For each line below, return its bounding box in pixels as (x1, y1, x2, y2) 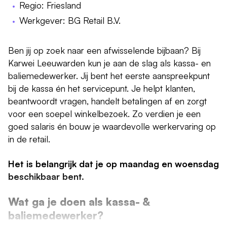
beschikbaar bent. (8, 170, 84, 182)
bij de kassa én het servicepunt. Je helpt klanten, (8, 82, 195, 94)
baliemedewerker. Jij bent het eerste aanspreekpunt (8, 69, 210, 81)
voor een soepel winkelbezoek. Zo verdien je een (8, 107, 201, 119)
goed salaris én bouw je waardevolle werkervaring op (8, 120, 216, 132)
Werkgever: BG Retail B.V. (19, 14, 121, 26)
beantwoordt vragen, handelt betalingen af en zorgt (8, 95, 207, 106)
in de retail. (8, 133, 50, 144)
